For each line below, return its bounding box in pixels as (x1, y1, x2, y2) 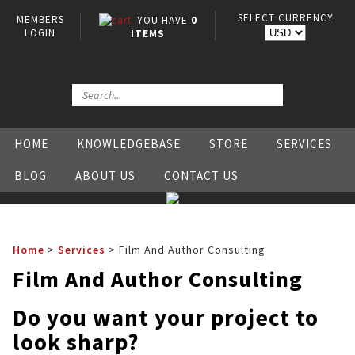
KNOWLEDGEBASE (77, 136, 181, 151)
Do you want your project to (13, 303, 319, 332)
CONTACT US (164, 168, 239, 183)
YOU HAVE (136, 13, 191, 27)
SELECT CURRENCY (237, 11, 334, 25)
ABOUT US (75, 168, 136, 183)
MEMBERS (16, 13, 64, 26)
